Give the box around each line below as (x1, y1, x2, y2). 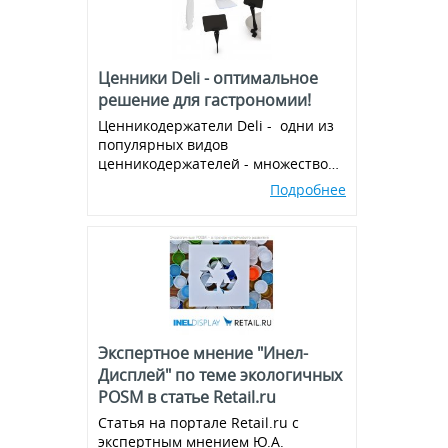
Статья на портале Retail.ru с (98, 413, 299, 432)
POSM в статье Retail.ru (98, 386, 276, 408)
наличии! (98, 192, 163, 211)
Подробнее (270, 180, 346, 199)
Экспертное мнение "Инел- (98, 342, 308, 364)
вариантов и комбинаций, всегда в (98, 173, 339, 192)
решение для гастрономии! (98, 89, 311, 111)
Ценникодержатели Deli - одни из (98, 116, 334, 135)
